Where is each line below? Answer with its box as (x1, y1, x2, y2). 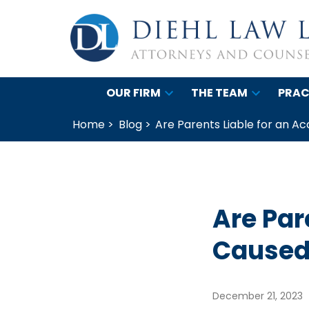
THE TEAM (191, 84, 248, 101)
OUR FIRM (106, 84, 161, 101)
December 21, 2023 (212, 289, 303, 303)
